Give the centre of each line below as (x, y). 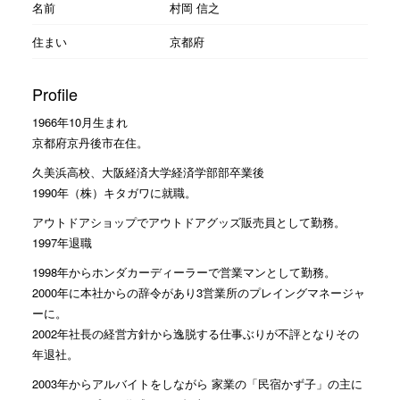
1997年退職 (62, 242)
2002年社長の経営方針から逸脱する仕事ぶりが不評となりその (195, 333)
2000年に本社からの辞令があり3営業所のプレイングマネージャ (198, 292)
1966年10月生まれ (79, 121)
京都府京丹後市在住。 (90, 142)
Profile (54, 93)
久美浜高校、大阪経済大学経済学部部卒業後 (148, 171)
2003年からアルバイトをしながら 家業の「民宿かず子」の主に (197, 383)
